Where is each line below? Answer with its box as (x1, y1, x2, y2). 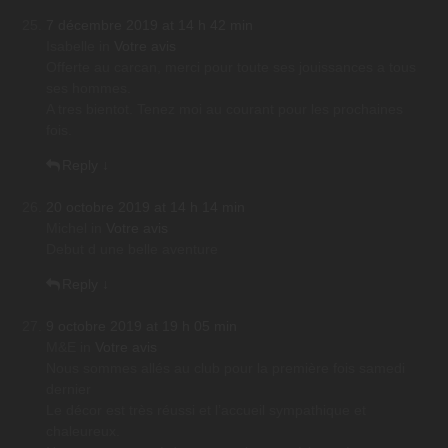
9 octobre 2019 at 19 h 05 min (46, 318, 237, 335)
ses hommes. (46, 80, 131, 97)
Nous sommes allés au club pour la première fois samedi (46, 360, 405, 377)
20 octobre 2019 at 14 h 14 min (46, 199, 245, 216)
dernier (46, 381, 91, 398)
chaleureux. (46, 423, 120, 440)
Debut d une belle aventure (46, 241, 218, 258)
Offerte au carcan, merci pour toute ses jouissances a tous (46, 59, 416, 76)
